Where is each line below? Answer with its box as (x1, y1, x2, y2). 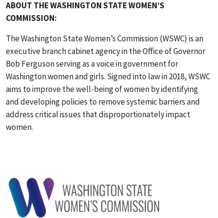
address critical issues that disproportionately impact (6, 109, 190, 120)
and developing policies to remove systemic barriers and (6, 96, 200, 108)
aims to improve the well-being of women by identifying (6, 84, 198, 95)
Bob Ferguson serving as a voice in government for (6, 58, 178, 70)
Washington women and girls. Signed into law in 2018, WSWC (6, 71, 210, 82)
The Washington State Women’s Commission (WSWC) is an (6, 33, 203, 44)
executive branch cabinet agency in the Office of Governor (6, 46, 205, 57)
